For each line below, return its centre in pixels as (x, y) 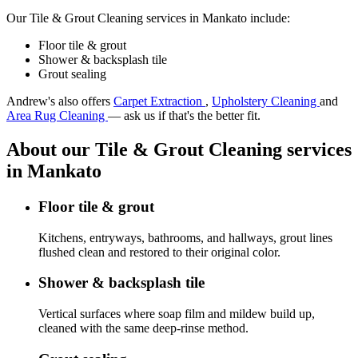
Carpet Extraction (159, 101)
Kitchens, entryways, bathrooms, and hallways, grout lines (185, 237)
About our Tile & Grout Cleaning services (179, 150)
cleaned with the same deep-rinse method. (143, 328)
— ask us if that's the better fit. (184, 116)
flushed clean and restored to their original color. (159, 252)
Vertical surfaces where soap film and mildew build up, (177, 314)
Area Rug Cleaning (57, 116)
